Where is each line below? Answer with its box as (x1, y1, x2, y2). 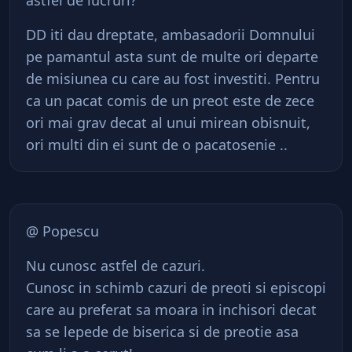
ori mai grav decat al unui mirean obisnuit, (26, 113, 310, 132)
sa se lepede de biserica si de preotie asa (26, 322, 299, 341)
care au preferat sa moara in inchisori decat (26, 300, 317, 319)
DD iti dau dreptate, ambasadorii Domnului (26, 25, 315, 44)
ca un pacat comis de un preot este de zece (26, 91, 314, 110)
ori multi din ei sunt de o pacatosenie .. (26, 135, 288, 154)
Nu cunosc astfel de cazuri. (26, 256, 205, 275)
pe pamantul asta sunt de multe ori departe (26, 47, 318, 66)
